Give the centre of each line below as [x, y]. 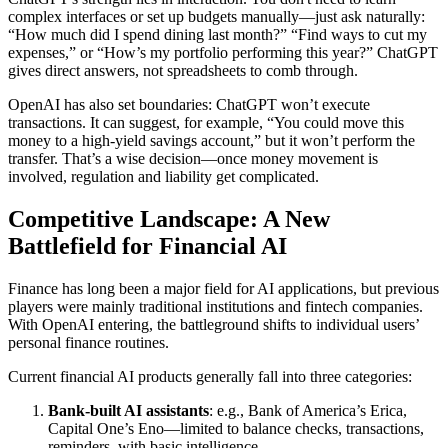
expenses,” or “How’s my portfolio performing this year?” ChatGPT [223, 53]
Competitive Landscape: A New [169, 219]
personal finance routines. [88, 343]
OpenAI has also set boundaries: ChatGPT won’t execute [189, 105]
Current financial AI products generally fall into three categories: [210, 377]
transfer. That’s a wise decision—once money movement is [193, 159]
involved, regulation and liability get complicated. [163, 177]
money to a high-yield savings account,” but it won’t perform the [211, 141]
